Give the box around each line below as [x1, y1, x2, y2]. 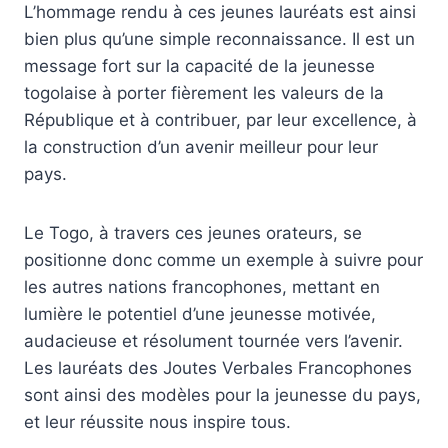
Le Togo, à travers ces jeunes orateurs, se [24, 222, 362, 243]
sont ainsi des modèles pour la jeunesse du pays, [24, 384, 421, 405]
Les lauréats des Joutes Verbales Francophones [24, 357, 412, 378]
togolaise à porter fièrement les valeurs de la [24, 82, 384, 103]
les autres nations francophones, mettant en [24, 276, 380, 297]
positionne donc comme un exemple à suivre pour [24, 249, 423, 270]
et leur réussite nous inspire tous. [24, 411, 291, 432]
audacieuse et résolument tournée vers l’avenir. [24, 330, 403, 351]
